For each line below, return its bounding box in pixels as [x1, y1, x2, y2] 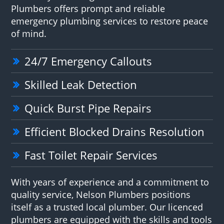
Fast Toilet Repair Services [24, 147, 158, 162]
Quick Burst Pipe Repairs [24, 100, 152, 115]
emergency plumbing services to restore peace [11, 14, 208, 27]
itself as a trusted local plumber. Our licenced [11, 200, 203, 213]
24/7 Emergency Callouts [24, 53, 152, 68]
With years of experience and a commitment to [11, 175, 209, 188]
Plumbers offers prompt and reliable [11, 2, 165, 14]
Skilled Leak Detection [24, 76, 137, 92]
